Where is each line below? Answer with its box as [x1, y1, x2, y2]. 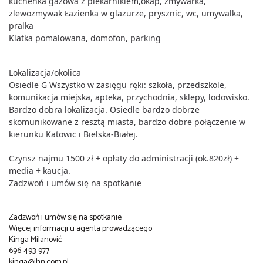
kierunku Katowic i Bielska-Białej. [9, 129, 138, 140]
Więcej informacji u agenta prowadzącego [9, 222, 152, 236]
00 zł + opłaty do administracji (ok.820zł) [75, 153, 234, 164]
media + [9, 165, 41, 177]
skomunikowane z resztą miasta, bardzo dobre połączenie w [9, 116, 245, 128]
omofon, [96, 32, 130, 44]
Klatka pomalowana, [9, 32, 90, 44]
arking [136, 32, 161, 44]
